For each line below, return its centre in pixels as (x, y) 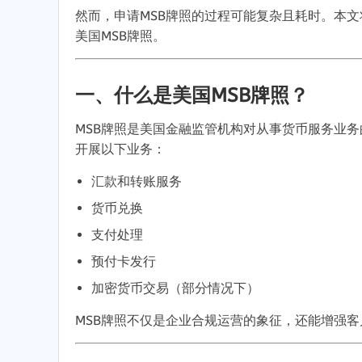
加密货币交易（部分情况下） (175, 288)
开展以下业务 (114, 149)
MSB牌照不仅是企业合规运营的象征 (179, 320)
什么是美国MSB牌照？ (211, 95)
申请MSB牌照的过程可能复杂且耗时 (217, 15)
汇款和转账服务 (137, 181)
